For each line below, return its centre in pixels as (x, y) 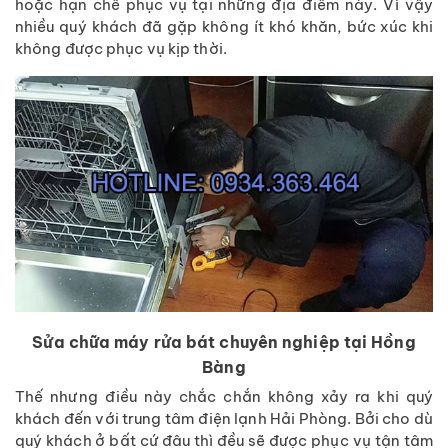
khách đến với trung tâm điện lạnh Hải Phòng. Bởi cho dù (224, 418)
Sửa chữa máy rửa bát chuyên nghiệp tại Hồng (224, 341)
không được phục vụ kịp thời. (121, 49)
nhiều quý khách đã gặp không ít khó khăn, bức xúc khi (224, 27)
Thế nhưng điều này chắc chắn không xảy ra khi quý (224, 396)
